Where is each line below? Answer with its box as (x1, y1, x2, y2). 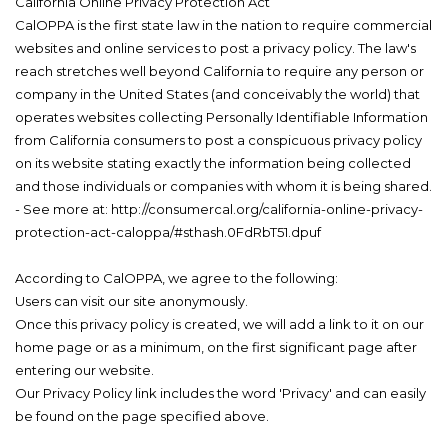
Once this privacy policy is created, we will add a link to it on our (15, 316, 424, 333)
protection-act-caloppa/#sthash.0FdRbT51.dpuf (15, 224, 321, 241)
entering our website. (15, 362, 154, 379)
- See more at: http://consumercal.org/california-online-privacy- (15, 201, 423, 218)
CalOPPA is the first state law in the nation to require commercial (15, 17, 432, 34)
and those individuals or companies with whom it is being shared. (15, 178, 432, 195)
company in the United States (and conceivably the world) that (15, 86, 420, 103)
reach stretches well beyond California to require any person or (15, 63, 424, 80)
